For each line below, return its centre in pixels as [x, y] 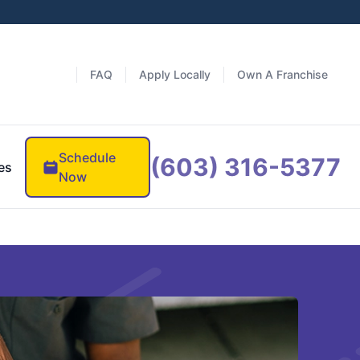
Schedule [88, 157]
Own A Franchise [282, 74]
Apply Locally [175, 74]
